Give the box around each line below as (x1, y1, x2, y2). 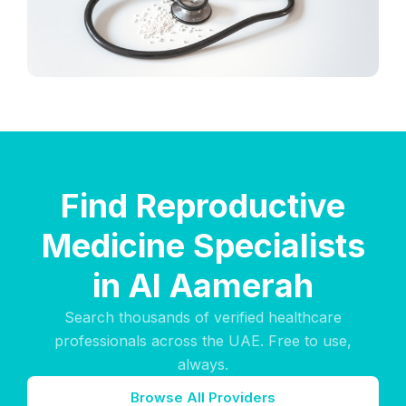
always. (178, 355, 228, 373)
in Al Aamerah (92, 266, 314, 305)
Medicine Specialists (41, 226, 365, 266)
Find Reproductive (61, 186, 345, 226)
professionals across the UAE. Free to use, (54, 332, 352, 350)
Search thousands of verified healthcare (64, 308, 342, 326)
